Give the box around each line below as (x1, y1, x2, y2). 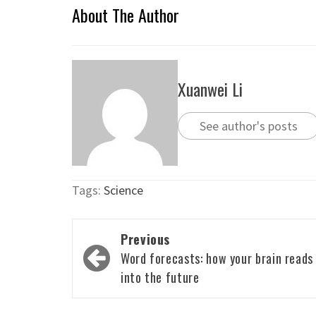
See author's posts (200, 117, 298, 134)
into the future (121, 268, 200, 287)
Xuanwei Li (178, 75, 243, 102)
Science (104, 182, 143, 199)
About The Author (72, 2, 179, 28)
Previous (121, 230, 171, 249)
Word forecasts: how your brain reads (121, 249, 314, 268)
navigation (79, 245, 160, 277)
